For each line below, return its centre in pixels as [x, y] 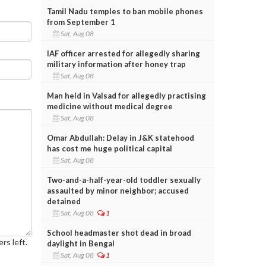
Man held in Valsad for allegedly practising [126, 95]
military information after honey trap [116, 64]
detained [64, 201]
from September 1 [81, 22]
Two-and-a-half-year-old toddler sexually [123, 180]
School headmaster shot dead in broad [119, 232]
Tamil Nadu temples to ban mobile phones [125, 11]
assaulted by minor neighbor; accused [118, 190]
